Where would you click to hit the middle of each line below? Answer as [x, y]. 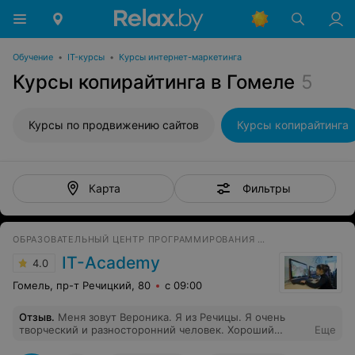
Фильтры [266, 188]
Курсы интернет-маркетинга [180, 57]
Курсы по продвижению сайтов [114, 125]
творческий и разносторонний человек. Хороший [147, 330]
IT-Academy [111, 263]
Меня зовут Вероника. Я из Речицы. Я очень [172, 317]
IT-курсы [86, 57]
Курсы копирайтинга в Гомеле [154, 82]
